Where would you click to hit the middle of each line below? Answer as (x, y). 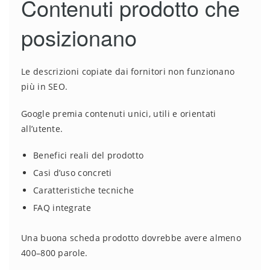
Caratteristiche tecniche (84, 190)
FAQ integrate (62, 208)
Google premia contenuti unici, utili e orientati (119, 114)
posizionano (79, 37)
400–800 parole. (55, 253)
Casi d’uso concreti (73, 173)
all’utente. (42, 129)
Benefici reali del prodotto (89, 155)
